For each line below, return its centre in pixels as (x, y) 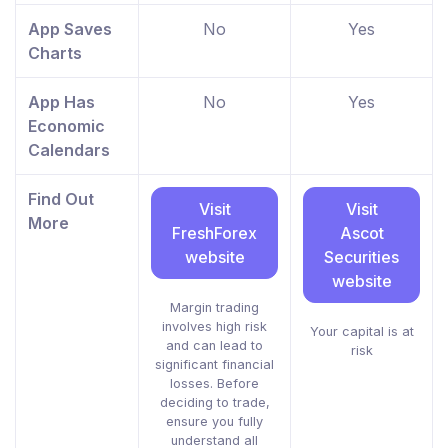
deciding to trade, (214, 403)
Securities (361, 257)
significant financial (214, 365)
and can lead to (214, 346)
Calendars (69, 150)
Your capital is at (361, 332)
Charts (55, 53)
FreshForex (214, 233)
